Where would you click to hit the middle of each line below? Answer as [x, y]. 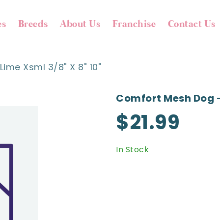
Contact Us [192, 24]
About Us [80, 24]
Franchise [134, 24]
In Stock [132, 150]
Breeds [33, 24]
